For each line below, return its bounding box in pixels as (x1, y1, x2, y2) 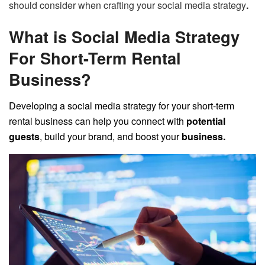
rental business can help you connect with (9, 114, 186, 128)
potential (186, 114, 225, 128)
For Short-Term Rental (9, 46, 181, 70)
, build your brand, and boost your (40, 130, 182, 144)
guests (9, 130, 40, 144)
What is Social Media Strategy (9, 25, 240, 49)
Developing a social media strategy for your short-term (9, 99, 234, 113)
